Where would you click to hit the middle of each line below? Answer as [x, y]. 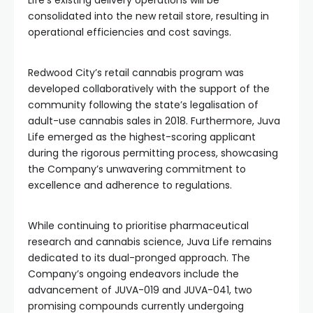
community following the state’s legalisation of [143, 105]
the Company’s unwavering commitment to [137, 169]
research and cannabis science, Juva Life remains [150, 242]
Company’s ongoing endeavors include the [133, 274]
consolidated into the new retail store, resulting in [148, 16]
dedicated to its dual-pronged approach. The [139, 258]
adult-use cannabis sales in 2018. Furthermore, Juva [154, 121]
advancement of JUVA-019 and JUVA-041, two [140, 290]
